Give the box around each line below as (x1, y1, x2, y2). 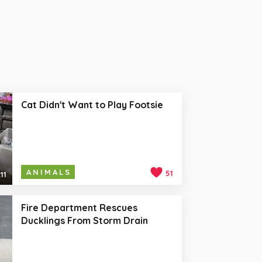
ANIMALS (26, 167, 71, 177)
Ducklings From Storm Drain (20, 215, 148, 227)
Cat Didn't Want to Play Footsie (20, 98, 163, 111)
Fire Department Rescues (20, 202, 137, 214)
